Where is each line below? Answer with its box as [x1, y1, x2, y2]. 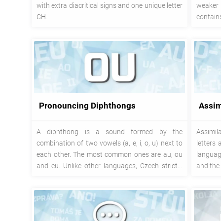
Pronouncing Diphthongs [39, 101, 136, 111]
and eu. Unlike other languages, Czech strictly [37, 161, 183, 170]
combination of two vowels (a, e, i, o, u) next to [37, 139, 183, 147]
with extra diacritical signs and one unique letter [37, 1, 183, 9]
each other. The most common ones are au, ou [37, 150, 183, 158]
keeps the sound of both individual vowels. [37, 173, 165, 181]
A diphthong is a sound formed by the [37, 127, 183, 136]
